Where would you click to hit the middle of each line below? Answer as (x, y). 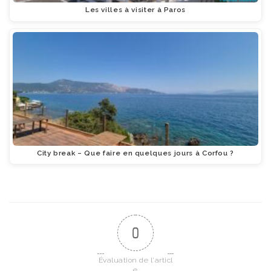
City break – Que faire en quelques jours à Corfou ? (135, 153)
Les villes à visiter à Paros (135, 10)
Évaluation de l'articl (135, 260)
